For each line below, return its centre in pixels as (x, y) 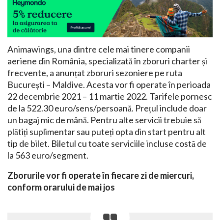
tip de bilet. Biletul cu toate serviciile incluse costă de (107, 144)
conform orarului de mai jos (61, 187)
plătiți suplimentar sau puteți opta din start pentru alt (107, 132)
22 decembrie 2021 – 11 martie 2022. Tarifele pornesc (110, 96)
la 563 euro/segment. (48, 155)
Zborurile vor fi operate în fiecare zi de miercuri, (101, 176)
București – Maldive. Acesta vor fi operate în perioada (109, 85)
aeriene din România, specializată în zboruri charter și (107, 61)
